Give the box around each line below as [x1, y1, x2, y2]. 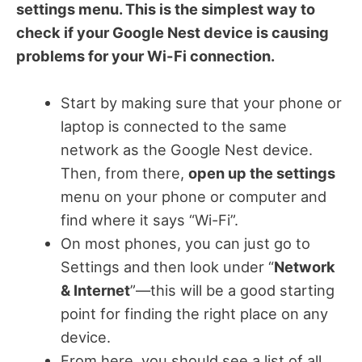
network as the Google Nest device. [60, 141, 313, 159]
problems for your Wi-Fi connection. [16, 46, 275, 65]
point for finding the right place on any [60, 305, 328, 323]
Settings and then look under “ [60, 258, 274, 276]
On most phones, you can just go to [60, 234, 310, 253]
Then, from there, [60, 164, 188, 183]
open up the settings [187, 164, 335, 183]
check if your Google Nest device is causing [16, 23, 329, 41]
